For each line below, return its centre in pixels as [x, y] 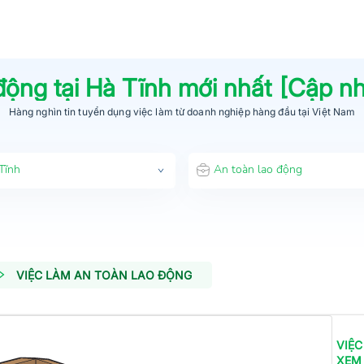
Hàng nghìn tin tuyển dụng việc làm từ [97, 111]
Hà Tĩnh [128, 87]
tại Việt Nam [325, 111]
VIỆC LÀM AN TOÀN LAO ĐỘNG [104, 275]
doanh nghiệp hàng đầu [240, 111]
